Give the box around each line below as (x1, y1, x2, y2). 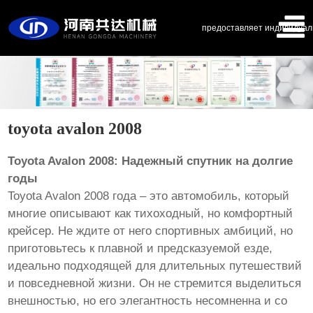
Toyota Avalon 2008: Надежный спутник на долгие (8, 154, 293, 168)
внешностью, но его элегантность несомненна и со (8, 293, 288, 307)
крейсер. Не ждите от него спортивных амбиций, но (8, 224, 293, 238)
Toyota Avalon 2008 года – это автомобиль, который (8, 189, 290, 203)
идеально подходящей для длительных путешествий (8, 259, 303, 272)
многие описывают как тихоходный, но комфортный (8, 206, 293, 220)
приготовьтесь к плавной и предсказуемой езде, (8, 241, 273, 255)
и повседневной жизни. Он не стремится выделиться (8, 276, 302, 290)
